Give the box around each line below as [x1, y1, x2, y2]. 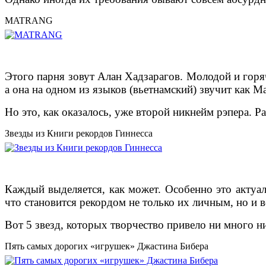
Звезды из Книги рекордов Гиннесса [5, 128, 153, 139]
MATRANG [5, 15, 53, 26]
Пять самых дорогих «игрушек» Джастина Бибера [5, 241, 208, 252]
